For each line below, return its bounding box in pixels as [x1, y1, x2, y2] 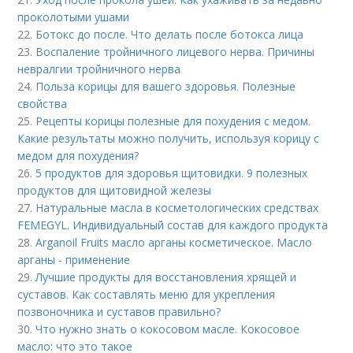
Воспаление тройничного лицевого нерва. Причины [35, 44, 315, 59]
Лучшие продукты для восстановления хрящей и [35, 269, 297, 284]
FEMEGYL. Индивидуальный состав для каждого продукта [17, 217, 329, 232]
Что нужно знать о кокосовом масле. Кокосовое [35, 321, 300, 336]
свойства [17, 96, 68, 111]
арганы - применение [17, 252, 131, 267]
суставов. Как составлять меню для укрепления [17, 287, 276, 302]
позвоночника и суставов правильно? [17, 304, 221, 319]
